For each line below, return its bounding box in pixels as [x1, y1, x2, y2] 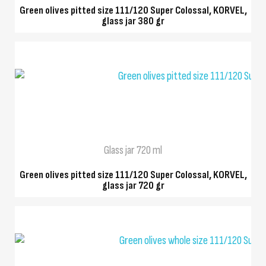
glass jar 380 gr [102, 15, 164, 28]
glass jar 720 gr [102, 179, 164, 192]
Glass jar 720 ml [104, 142, 162, 157]
